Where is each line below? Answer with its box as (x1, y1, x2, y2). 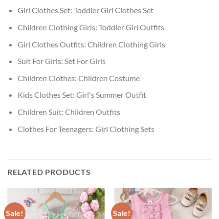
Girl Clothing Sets (95, 124, 154, 133)
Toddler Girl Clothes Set (73, 5, 153, 15)
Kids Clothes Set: (17, 90, 76, 100)
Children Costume (78, 73, 140, 83)
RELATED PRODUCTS (7, 167, 91, 177)
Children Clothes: (17, 73, 78, 83)
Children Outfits (65, 107, 120, 117)
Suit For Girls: (17, 56, 65, 66)
